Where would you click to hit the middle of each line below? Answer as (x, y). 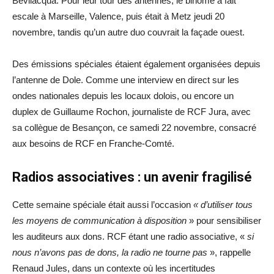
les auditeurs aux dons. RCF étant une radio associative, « (130, 236)
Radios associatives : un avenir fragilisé (132, 177)
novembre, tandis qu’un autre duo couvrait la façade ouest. (128, 32)
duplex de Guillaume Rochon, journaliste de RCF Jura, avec (131, 111)
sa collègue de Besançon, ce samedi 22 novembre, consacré (134, 127)
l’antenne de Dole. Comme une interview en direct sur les (126, 80)
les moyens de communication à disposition (101, 220)
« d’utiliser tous (223, 204)
